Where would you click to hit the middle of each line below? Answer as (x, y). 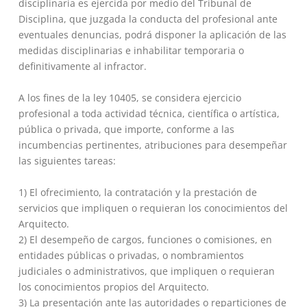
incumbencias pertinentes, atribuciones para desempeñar (152, 145)
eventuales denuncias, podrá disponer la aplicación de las (152, 35)
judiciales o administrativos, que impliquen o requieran (146, 271)
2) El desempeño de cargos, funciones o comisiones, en (145, 240)
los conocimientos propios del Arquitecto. (113, 287)
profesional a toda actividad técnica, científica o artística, (149, 113)
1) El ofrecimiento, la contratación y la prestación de (137, 192)
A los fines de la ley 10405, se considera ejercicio (130, 98)
